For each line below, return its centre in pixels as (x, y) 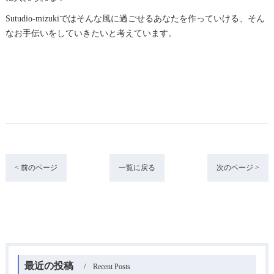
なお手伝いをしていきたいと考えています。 (91, 33)
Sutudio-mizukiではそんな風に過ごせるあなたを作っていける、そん (135, 18)
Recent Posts (111, 266)
